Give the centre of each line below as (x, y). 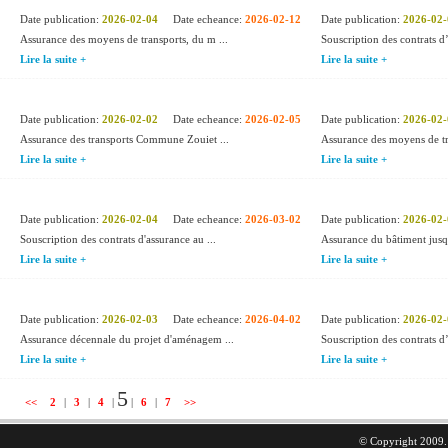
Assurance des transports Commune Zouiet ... (124, 139)
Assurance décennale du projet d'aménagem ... (127, 339)
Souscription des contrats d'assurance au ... (118, 239)
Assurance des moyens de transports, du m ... (124, 39)
